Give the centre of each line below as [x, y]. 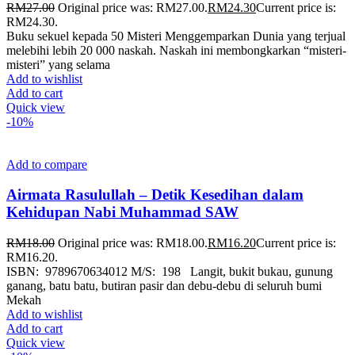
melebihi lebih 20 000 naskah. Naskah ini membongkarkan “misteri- [176, 50]
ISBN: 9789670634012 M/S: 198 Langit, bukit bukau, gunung [170, 271]
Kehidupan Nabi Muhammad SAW [122, 212]
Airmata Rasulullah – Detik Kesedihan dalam [155, 195]
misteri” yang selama [58, 64]
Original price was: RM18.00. [133, 242]
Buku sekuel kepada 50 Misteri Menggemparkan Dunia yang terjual [176, 36]
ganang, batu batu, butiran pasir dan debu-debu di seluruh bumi [164, 285]
